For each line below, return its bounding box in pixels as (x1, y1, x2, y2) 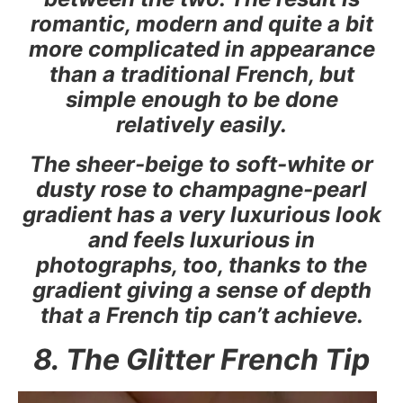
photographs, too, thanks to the (36, 251, 367, 278)
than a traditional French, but (49, 60, 354, 87)
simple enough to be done (65, 85, 338, 112)
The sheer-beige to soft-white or (30, 150, 373, 177)
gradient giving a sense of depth (31, 276, 372, 303)
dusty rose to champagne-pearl (36, 175, 367, 202)
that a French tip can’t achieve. (40, 301, 363, 328)
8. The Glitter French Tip (33, 341, 370, 377)
